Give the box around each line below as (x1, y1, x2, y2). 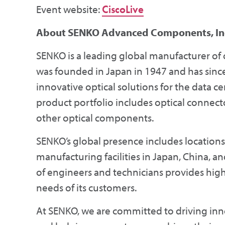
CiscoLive (102, 3, 144, 16)
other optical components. (36, 111, 154, 124)
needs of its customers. (36, 181, 137, 194)
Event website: (36, 3, 102, 16)
